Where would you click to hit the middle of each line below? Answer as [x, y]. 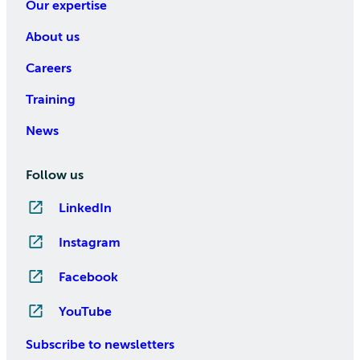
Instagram [90, 243]
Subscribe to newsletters [100, 345]
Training [51, 100]
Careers [49, 69]
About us [53, 37]
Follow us [55, 176]
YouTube [85, 312]
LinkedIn [85, 209]
